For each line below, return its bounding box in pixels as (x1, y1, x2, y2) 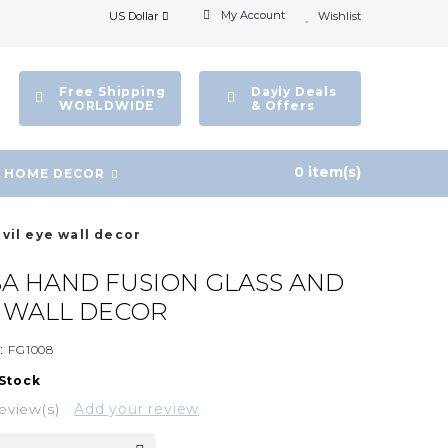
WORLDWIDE (59, 97, 155, 113)
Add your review (74, 399, 200, 418)
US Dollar (109, 9, 158, 23)
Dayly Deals (251, 83, 337, 99)
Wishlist (318, 9, 361, 23)
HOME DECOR (4, 165, 105, 181)
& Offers (251, 97, 315, 113)
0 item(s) (294, 162, 361, 181)
